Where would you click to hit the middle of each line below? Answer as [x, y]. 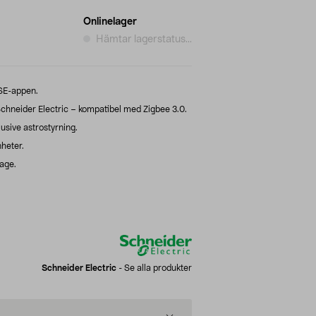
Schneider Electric [79, 268]
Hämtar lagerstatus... [144, 39]
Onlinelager [110, 22]
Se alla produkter [158, 268]
